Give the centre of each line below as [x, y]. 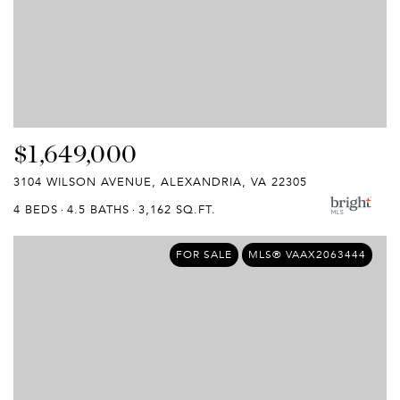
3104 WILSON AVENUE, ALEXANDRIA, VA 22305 [160, 182]
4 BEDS [36, 209]
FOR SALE [204, 254]
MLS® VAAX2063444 [307, 254]
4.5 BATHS [98, 209]
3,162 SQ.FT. [177, 209]
